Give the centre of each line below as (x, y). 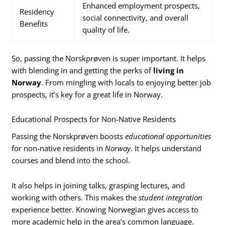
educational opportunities (168, 136)
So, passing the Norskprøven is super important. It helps (109, 58)
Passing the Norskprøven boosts (69, 136)
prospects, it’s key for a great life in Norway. (87, 94)
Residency (37, 11)
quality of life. (106, 29)
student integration (171, 197)
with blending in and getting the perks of (83, 70)
